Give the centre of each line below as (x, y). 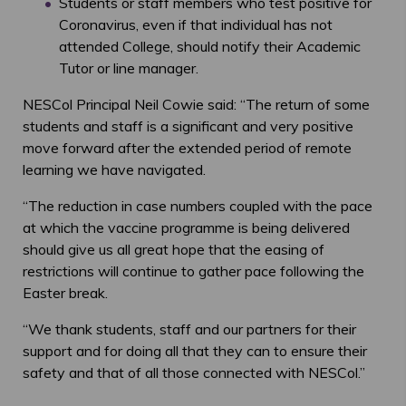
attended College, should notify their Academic (210, 47)
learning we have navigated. (114, 170)
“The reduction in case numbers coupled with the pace (198, 206)
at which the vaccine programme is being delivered (186, 228)
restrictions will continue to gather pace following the (193, 271)
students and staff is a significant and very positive (188, 126)
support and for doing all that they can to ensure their (195, 351)
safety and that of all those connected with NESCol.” (194, 373)
